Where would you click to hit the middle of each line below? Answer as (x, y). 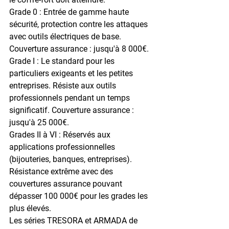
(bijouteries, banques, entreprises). (72, 159)
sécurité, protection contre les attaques (79, 24)
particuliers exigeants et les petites (72, 73)
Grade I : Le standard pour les (63, 61)
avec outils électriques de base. (66, 36)
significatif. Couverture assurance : (73, 110)
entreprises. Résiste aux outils (64, 85)
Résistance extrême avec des (62, 171)
